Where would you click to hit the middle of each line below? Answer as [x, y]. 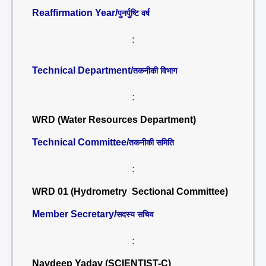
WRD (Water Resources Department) [114, 120]
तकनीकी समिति [151, 142]
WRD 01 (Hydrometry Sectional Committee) [130, 191]
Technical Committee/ [80, 142]
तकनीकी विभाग [155, 71]
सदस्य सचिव [135, 214]
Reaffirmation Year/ [75, 13]
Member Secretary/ [74, 214]
